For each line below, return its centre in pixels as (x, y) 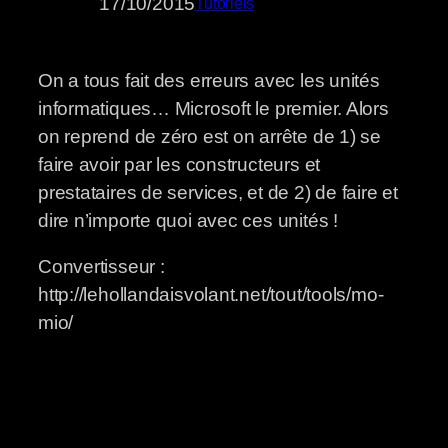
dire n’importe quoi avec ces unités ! (188, 220)
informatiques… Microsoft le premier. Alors (213, 108)
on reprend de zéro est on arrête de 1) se (209, 136)
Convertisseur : (101, 267)
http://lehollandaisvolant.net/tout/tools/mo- (211, 295)
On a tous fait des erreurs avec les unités (209, 80)
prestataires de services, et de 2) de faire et (218, 192)
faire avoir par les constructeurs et (179, 164)
